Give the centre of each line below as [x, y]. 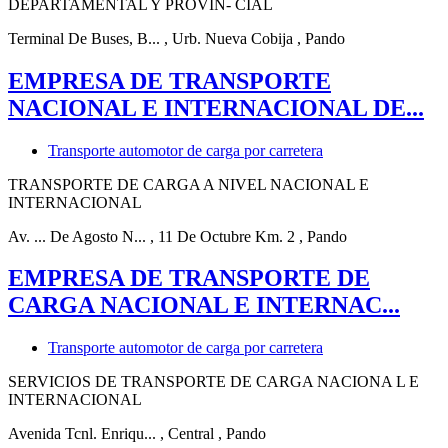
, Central [187, 434]
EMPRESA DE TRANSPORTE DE [189, 278]
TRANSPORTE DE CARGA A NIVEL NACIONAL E [188, 184]
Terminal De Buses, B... [84, 38]
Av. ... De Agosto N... [77, 236]
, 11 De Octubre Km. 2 [222, 236]
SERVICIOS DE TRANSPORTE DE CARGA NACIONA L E [213, 382]
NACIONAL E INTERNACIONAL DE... [216, 107]
